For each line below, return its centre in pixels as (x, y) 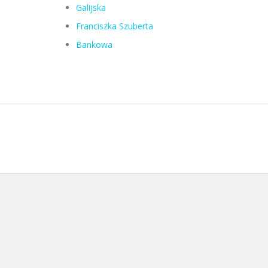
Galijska (91, 7)
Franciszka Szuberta (114, 26)
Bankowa (94, 45)
